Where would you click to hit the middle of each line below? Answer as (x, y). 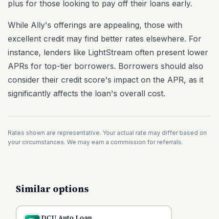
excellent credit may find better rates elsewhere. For (105, 39)
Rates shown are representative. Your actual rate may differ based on (107, 133)
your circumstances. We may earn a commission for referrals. (95, 142)
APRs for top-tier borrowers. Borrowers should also (106, 66)
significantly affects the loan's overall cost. (87, 93)
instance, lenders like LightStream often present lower (108, 52)
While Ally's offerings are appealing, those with (95, 25)
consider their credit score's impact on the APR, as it (106, 80)
